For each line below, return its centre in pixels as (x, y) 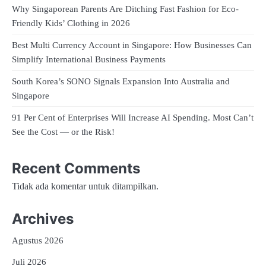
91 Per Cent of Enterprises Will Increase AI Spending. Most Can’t (133, 118)
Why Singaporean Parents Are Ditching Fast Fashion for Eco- (125, 9)
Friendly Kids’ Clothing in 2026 (71, 23)
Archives (43, 219)
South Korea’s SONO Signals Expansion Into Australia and (121, 82)
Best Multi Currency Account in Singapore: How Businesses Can (132, 45)
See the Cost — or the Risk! (63, 132)
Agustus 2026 (38, 241)
